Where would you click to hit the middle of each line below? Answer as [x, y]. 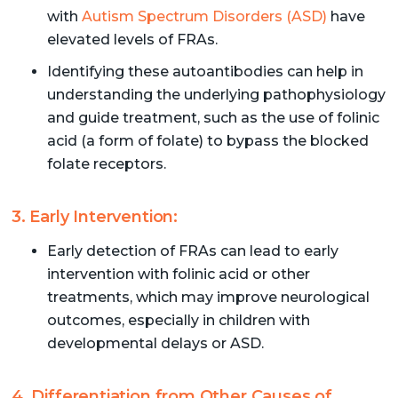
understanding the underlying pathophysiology [216, 94]
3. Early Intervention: [94, 216]
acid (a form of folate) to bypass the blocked [207, 140]
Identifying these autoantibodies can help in [205, 71]
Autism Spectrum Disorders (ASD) [204, 16]
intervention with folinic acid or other [178, 274]
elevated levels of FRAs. [132, 39]
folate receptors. [106, 163]
